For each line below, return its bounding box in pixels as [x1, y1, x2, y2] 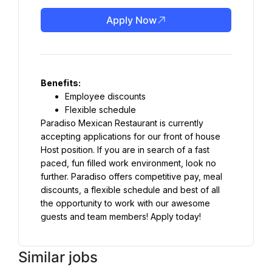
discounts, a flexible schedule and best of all [41, 185, 220, 195]
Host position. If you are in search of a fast [41, 144, 209, 155]
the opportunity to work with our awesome [41, 198, 210, 208]
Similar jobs [18, 248, 98, 266]
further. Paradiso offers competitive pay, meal [41, 171, 222, 182]
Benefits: [41, 78, 81, 88]
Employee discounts [65, 91, 146, 101]
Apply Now [106, 14, 157, 26]
